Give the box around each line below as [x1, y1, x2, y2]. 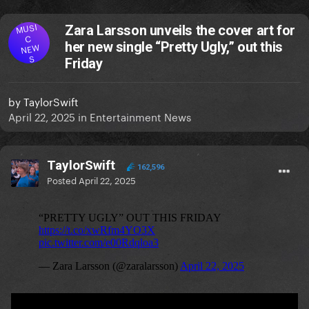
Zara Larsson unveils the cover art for [65, 22, 295, 39]
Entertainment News [90, 108, 191, 125]
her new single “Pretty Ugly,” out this [65, 39, 283, 56]
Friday [65, 55, 103, 72]
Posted [47, 172, 79, 187]
